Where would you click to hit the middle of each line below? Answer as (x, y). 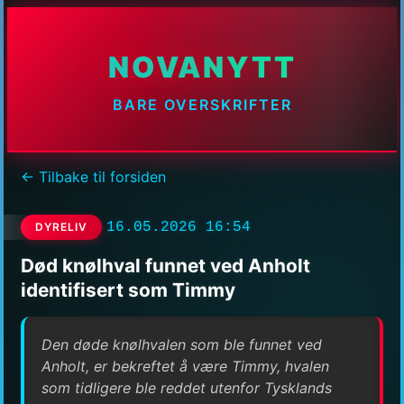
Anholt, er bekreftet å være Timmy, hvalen (186, 366)
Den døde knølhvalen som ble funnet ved (182, 344)
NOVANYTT (202, 68)
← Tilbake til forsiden (93, 177)
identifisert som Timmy (128, 289)
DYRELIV (61, 227)
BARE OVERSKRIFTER (202, 105)
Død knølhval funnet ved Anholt (165, 265)
